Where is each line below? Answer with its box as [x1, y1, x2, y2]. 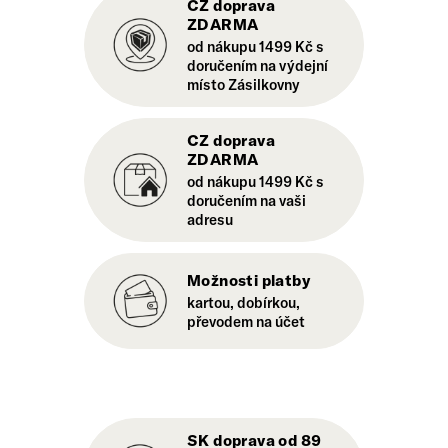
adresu [187, 210, 233, 230]
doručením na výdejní [187, 56, 328, 76]
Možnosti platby [187, 270, 310, 291]
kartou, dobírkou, [187, 293, 300, 313]
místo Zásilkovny [187, 75, 300, 95]
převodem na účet [187, 312, 305, 332]
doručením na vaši [187, 191, 306, 211]
